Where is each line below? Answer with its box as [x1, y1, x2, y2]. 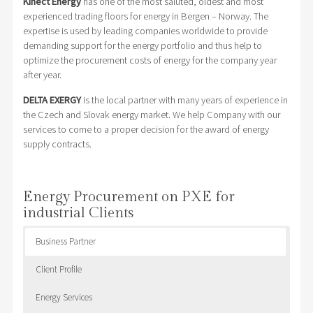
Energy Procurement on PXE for [22, 189, 235, 206]
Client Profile [35, 263, 82, 276]
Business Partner [35, 235, 96, 248]
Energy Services [35, 291, 92, 304]
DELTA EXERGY [22, 94, 81, 107]
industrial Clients [22, 205, 133, 222]
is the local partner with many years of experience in [80, 94, 288, 107]
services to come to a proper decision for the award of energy [22, 123, 269, 136]
